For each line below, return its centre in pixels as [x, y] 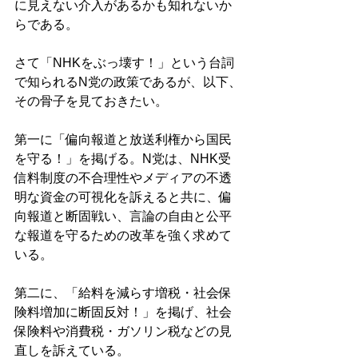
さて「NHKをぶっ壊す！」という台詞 [124, 63]
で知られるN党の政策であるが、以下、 [128, 82]
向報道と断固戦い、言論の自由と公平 [123, 217]
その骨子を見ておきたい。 [93, 101]
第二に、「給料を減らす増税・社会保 [123, 293]
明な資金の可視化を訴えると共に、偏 [123, 197]
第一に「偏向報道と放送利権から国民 [123, 140]
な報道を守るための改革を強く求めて [123, 236]
